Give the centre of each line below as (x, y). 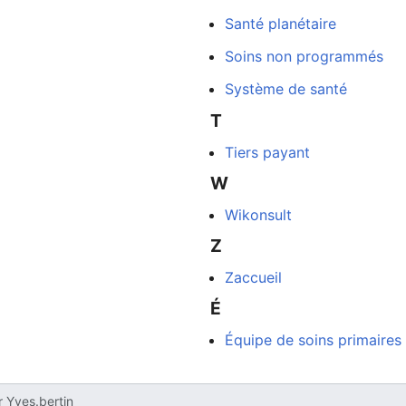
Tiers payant (267, 152)
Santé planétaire (280, 24)
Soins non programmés (304, 57)
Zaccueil (253, 277)
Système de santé (285, 89)
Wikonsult (258, 214)
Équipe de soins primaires (313, 340)
